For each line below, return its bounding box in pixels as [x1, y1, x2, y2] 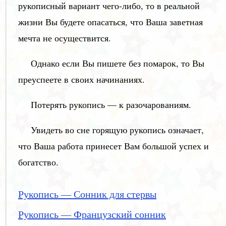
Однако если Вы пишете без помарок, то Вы [31, 57, 204, 69]
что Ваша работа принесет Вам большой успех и [18, 140, 209, 152]
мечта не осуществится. [18, 32, 111, 44]
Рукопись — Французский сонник [18, 209, 166, 220]
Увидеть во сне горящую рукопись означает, [31, 124, 204, 136]
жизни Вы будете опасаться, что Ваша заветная [18, 16, 203, 28]
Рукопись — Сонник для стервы [18, 189, 156, 200]
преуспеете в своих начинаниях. [18, 73, 145, 85]
